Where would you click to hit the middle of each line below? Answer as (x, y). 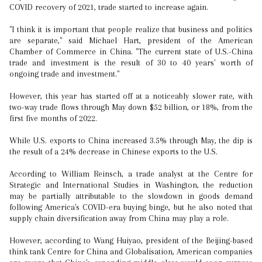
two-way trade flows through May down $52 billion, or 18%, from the (131, 107)
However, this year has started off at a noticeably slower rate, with (131, 96)
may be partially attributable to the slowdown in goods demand (131, 196)
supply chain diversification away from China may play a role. (119, 218)
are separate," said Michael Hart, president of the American (131, 40)
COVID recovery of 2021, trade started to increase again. (109, 7)
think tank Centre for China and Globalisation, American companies (131, 251)
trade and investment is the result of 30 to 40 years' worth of (131, 63)
